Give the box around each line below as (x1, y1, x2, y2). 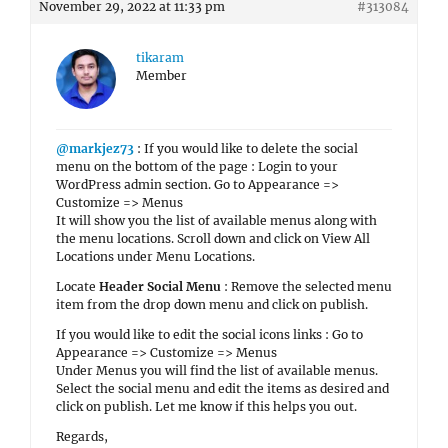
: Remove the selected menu (221, 279, 392, 294)
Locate (56, 279, 99, 294)
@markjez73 (56, 141, 134, 156)
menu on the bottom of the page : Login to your (56, 159, 338, 174)
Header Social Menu (99, 279, 221, 294)
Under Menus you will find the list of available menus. (56, 363, 378, 378)
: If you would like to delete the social (134, 141, 358, 156)
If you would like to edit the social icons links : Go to (56, 327, 363, 342)
